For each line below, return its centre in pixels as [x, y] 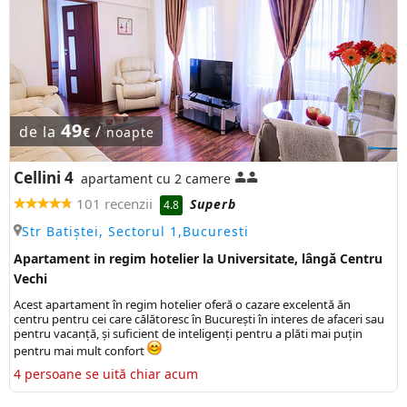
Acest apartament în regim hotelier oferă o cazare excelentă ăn [182, 304]
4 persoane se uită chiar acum [106, 373]
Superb [213, 204]
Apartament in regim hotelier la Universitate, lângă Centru [198, 258]
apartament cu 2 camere [156, 178]
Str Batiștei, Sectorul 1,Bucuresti [135, 231]
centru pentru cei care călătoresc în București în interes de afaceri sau [199, 318]
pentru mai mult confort [80, 350]
